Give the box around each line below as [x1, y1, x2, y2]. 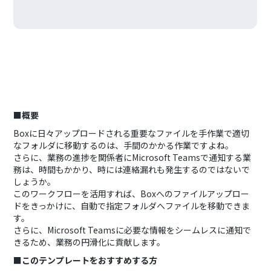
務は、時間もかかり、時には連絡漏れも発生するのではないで [13, 163, 250, 175]
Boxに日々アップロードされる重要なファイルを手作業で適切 [13, 127, 250, 139]
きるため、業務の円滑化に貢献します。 [13, 236, 166, 248]
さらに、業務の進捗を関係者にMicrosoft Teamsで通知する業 [13, 151, 252, 163]
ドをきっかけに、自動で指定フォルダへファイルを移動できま [13, 200, 250, 212]
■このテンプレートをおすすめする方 [13, 254, 158, 266]
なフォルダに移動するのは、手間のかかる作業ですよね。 [13, 139, 234, 151]
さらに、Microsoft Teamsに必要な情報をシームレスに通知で [13, 224, 252, 236]
